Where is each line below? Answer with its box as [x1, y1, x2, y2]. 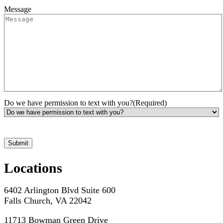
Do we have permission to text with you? [4, 99, 133, 108]
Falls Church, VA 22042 [4, 195, 92, 206]
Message [4, 5, 31, 14]
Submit [8, 139, 28, 147]
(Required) [133, 99, 167, 108]
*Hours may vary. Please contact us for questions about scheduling [4, 129, 191, 137]
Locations [4, 160, 62, 176]
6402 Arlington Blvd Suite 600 [4, 185, 115, 195]
